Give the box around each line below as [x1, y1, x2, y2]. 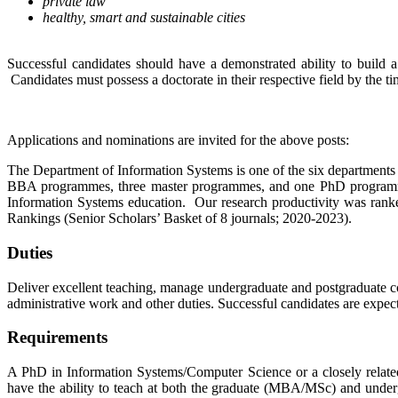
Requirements [7, 328, 107, 347]
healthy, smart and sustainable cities [43, 10, 245, 26]
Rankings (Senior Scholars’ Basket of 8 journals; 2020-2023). [7, 211, 352, 227]
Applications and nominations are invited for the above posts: [7, 132, 349, 148]
